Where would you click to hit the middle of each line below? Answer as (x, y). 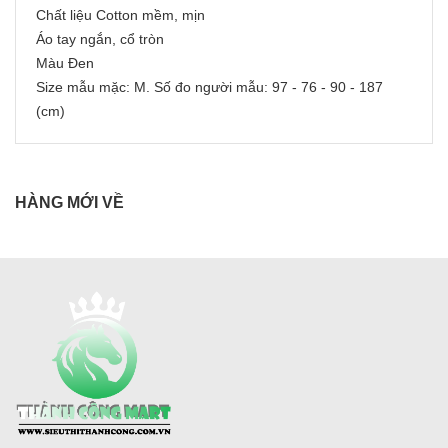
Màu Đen (65, 62)
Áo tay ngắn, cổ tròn (100, 38)
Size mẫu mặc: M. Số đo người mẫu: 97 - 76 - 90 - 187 (209, 86)
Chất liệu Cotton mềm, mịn (120, 14)
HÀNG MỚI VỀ (69, 202)
